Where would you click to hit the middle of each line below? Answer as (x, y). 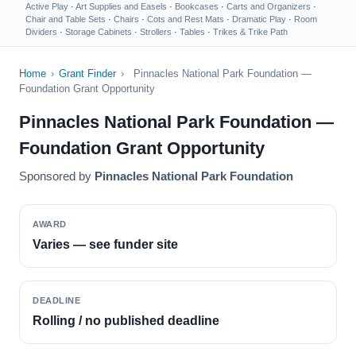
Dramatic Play (259, 19)
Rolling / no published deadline (126, 321)
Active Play (47, 6)
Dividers (41, 32)
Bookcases (197, 6)
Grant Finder (87, 74)
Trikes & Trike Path (250, 32)
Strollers (156, 32)
